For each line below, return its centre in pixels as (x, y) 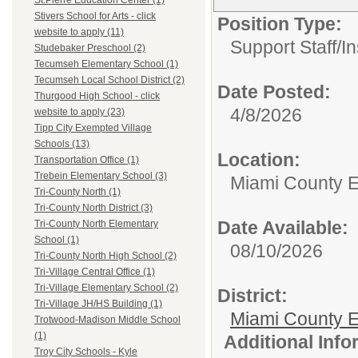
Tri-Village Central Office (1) (95, 272)
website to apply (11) (79, 32)
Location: (259, 159)
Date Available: (283, 227)
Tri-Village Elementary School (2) (106, 288)
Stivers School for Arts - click (95, 16)
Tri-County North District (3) (93, 208)
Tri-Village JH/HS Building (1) (98, 304)
